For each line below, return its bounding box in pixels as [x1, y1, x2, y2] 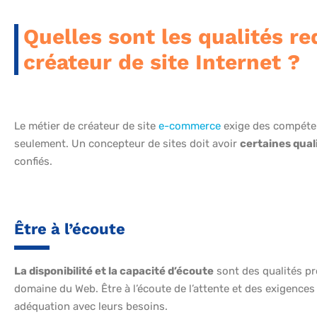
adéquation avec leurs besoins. [14, 300, 168, 313]
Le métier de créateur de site [14, 120, 158, 133]
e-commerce [158, 120, 221, 133]
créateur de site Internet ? [23, 50, 300, 75]
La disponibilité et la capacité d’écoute [14, 265, 214, 278]
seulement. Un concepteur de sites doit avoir [14, 137, 240, 151]
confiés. [14, 155, 52, 168]
